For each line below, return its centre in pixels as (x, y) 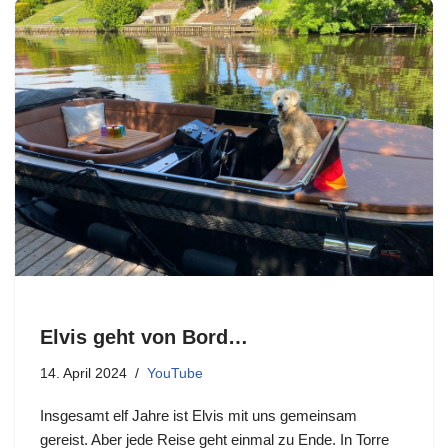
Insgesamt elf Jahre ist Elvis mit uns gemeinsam (198, 416)
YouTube (175, 374)
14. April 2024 (83, 374)
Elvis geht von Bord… (144, 337)
